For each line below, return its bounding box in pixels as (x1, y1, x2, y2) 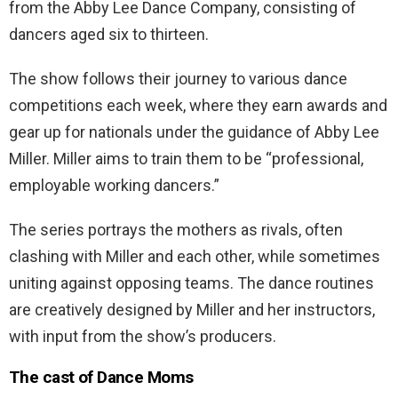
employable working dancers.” (9, 175, 219, 195)
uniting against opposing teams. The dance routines (9, 273, 374, 292)
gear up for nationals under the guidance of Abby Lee (9, 122, 379, 141)
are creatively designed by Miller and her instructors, (9, 299, 375, 319)
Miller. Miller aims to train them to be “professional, (9, 148, 363, 168)
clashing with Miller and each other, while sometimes (9, 246, 380, 266)
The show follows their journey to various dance (9, 68, 347, 88)
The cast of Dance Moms (9, 366, 194, 387)
